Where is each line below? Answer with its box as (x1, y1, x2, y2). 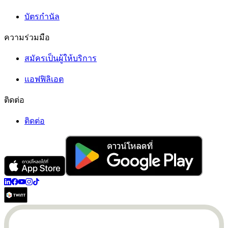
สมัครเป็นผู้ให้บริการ (24, 54, 97, 63)
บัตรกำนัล (24, 12, 60, 21)
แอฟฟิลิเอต (24, 75, 64, 84)
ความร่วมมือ (4, 33, 50, 42)
